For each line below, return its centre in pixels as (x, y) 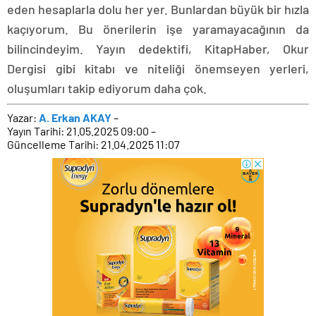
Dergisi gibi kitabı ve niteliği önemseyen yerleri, (158, 68)
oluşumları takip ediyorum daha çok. (107, 88)
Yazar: (23, 117)
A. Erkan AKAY (75, 117)
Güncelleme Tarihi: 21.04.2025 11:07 (93, 144)
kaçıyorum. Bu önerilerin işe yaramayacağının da (158, 29)
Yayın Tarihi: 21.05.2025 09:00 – (81, 131)
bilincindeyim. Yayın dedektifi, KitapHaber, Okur (158, 49)
